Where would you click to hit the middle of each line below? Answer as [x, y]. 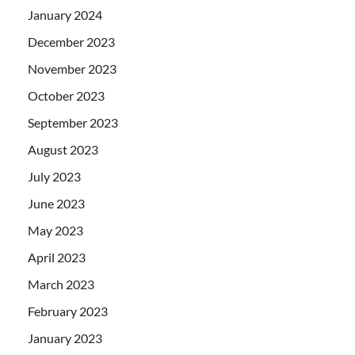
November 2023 [72, 68]
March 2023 [61, 284]
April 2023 [57, 257]
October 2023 [66, 95]
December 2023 [71, 41]
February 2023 [68, 311]
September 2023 [73, 122]
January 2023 [65, 338]
